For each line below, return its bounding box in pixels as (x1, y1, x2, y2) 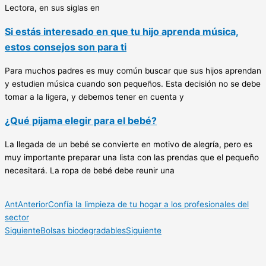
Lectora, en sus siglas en (5, 2, 100, 12)
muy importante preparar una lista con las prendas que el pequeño (5, 152, 259, 162)
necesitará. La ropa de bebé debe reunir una (5, 165, 175, 175)
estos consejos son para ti (5, 40, 126, 53)
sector (5, 213, 29, 223)
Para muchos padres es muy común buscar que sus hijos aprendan (5, 65, 261, 75)
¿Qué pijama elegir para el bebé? (5, 114, 157, 126)
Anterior (18, 199, 48, 210)
